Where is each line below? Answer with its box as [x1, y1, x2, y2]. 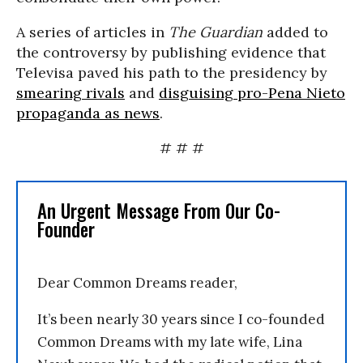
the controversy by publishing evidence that [16, 43, 326, 62]
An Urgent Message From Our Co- [37, 197, 280, 224]
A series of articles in [16, 23, 169, 41]
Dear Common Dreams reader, [37, 274, 237, 292]
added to [263, 23, 328, 41]
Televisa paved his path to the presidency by [16, 63, 327, 82]
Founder [37, 216, 95, 243]
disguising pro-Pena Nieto [159, 83, 345, 102]
